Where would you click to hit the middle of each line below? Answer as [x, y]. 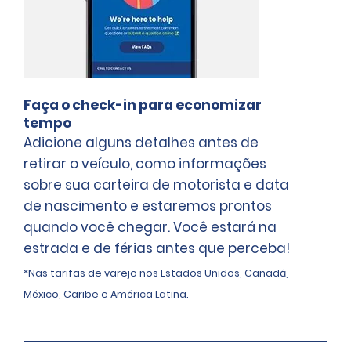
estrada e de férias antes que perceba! [157, 248]
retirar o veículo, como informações [145, 163]
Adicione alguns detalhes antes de [141, 142]
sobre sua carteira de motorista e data [156, 185]
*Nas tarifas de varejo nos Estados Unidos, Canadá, [156, 273]
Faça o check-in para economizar [143, 105]
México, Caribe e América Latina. [106, 295]
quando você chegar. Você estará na [150, 227]
